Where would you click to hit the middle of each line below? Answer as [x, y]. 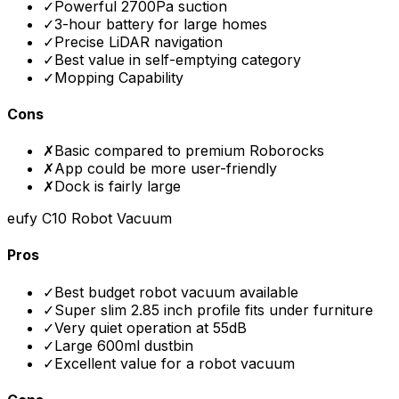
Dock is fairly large [118, 187]
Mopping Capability [119, 77]
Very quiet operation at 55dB [151, 327]
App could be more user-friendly [166, 169]
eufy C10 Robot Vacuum [90, 219]
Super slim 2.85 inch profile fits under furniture [214, 309]
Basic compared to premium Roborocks [189, 151]
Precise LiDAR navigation [138, 41]
